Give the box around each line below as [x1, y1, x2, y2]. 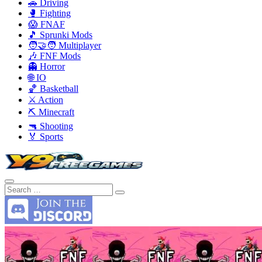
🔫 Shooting [28, 121, 73, 131]
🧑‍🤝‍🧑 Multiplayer [28, 40, 101, 50]
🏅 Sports [28, 132, 63, 142]
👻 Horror [28, 61, 65, 71]
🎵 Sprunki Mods [28, 30, 92, 40]
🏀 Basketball [28, 84, 78, 94]
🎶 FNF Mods [28, 51, 81, 61]
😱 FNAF [28, 19, 65, 29]
